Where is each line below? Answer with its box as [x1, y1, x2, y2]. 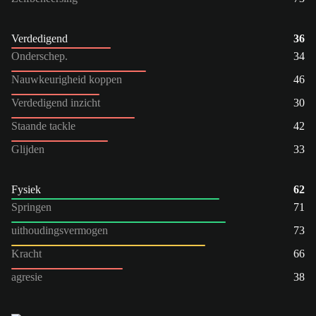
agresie [11, 270, 42, 283]
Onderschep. [11, 49, 68, 62]
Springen [11, 200, 51, 213]
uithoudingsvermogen [11, 224, 108, 236]
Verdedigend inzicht [11, 96, 100, 109]
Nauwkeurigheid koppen [11, 73, 122, 85]
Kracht [11, 247, 42, 260]
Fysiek [11, 183, 41, 195]
